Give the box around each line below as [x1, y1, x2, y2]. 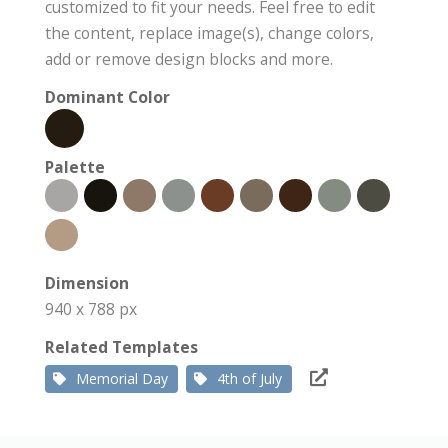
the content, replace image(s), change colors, [45, 22, 374, 45]
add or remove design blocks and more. [45, 48, 333, 71]
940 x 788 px [45, 298, 137, 321]
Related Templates [45, 336, 198, 359]
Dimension [45, 272, 129, 295]
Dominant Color [45, 86, 170, 109]
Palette [45, 156, 105, 179]
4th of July [217, 369, 282, 389]
